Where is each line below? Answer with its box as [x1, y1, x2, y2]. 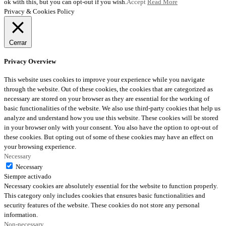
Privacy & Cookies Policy [4, 7, 75, 15]
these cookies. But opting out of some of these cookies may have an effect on [4, 133, 213, 141]
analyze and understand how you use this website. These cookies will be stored [4, 114, 218, 122]
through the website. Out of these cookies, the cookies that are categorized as [4, 85, 213, 93]
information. [4, 211, 38, 219]
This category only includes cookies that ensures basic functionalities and [4, 192, 205, 200]
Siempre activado [4, 173, 51, 181]
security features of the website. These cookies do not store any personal [4, 201, 200, 209]
